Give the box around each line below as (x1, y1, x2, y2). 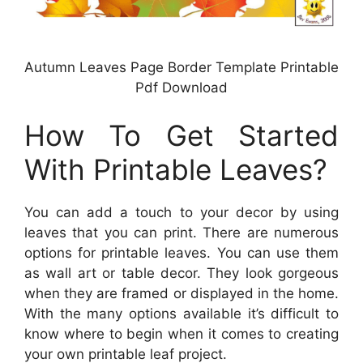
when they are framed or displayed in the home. (24, 285, 339, 302)
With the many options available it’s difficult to (24, 305, 339, 322)
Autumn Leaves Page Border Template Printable (24, 58, 339, 75)
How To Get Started (24, 118, 339, 153)
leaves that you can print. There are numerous (24, 224, 339, 241)
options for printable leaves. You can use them (24, 245, 339, 262)
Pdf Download (135, 79, 228, 96)
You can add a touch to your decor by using (24, 204, 339, 221)
